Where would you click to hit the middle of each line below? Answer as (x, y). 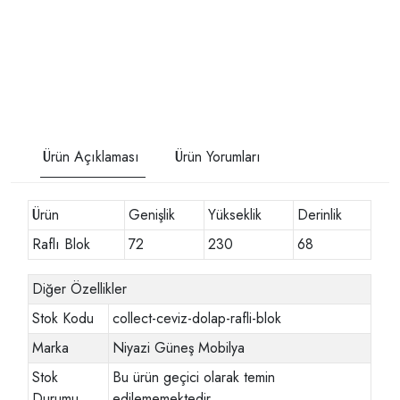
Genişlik (152, 214)
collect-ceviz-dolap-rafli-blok (197, 318)
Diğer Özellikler (80, 288)
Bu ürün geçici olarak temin (194, 377)
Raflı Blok (62, 244)
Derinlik (320, 214)
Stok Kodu (63, 318)
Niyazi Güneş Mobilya (179, 347)
